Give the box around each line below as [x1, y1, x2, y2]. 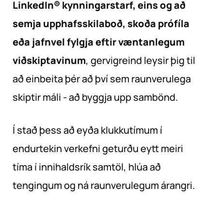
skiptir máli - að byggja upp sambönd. [13, 90, 178, 104]
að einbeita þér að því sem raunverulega [13, 72, 191, 85]
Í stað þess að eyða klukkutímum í [13, 123, 162, 137]
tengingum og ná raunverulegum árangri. [13, 178, 195, 192]
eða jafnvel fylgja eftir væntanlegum [13, 35, 185, 48]
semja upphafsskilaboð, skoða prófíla [13, 16, 189, 30]
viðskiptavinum [13, 53, 86, 67]
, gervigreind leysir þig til [86, 53, 195, 67]
